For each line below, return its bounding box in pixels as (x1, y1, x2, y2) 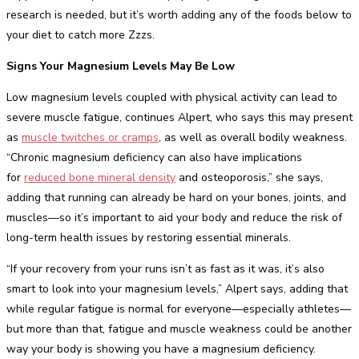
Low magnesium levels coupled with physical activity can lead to (6, 90, 337, 105)
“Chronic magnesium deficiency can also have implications (6, 150, 302, 165)
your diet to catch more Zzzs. (6, 27, 155, 42)
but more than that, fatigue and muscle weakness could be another (6, 321, 352, 337)
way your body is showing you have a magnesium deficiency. (6, 341, 316, 357)
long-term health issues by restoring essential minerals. (6, 230, 291, 245)
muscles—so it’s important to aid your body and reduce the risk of (6, 210, 342, 225)
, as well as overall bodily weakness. (159, 130, 347, 145)
